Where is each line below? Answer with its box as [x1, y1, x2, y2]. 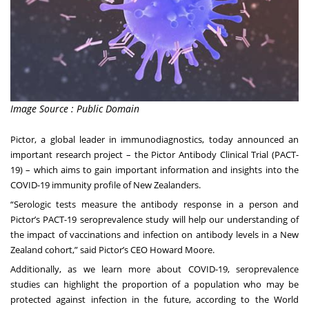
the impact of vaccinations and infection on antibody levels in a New [10, 228, 299, 241]
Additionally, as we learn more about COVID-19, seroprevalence [10, 262, 299, 275]
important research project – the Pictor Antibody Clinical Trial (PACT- [10, 148, 299, 161]
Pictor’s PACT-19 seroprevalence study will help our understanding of [10, 212, 299, 226]
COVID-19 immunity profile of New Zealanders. [10, 178, 203, 191]
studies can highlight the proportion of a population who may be [10, 277, 299, 290]
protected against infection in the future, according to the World [10, 292, 299, 306]
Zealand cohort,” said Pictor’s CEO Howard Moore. [10, 243, 215, 256]
